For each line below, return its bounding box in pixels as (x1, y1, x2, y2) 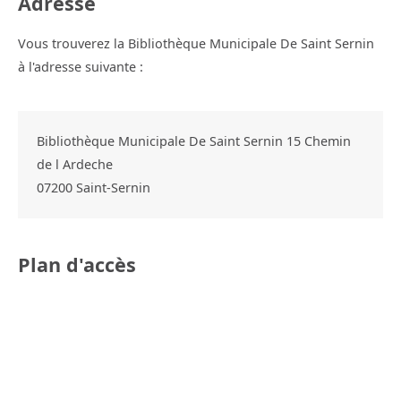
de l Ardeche (36, 155, 113, 173)
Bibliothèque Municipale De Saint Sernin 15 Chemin (36, 132, 351, 149)
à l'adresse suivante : (18, 57, 143, 75)
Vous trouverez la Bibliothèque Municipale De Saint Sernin (18, 34, 374, 52)
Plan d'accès (18, 251, 136, 277)
